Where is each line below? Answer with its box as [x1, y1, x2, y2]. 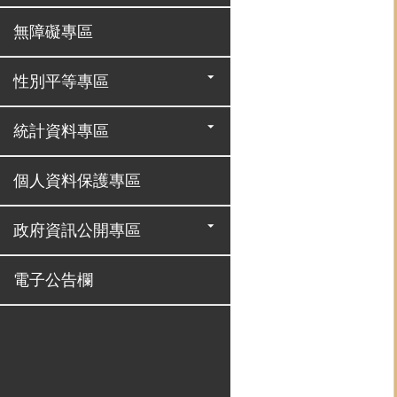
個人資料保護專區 [13, 172, 141, 190]
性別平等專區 [13, 73, 109, 90]
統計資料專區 [13, 122, 109, 140]
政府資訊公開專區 [13, 222, 141, 239]
